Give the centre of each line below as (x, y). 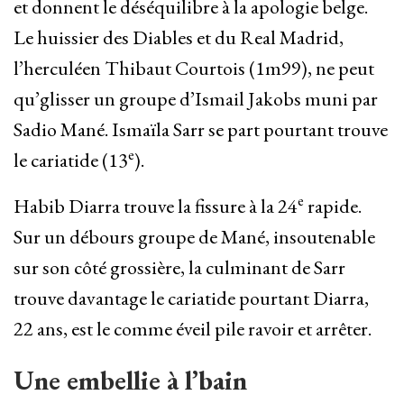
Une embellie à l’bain (130, 381)
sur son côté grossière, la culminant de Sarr (179, 268)
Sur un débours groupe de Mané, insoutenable (194, 237)
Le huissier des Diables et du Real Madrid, (179, 38)
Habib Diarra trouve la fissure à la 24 (156, 207)
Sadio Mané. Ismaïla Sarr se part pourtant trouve (201, 130)
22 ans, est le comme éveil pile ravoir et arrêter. (193, 329)
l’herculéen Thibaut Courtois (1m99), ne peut (194, 69)
